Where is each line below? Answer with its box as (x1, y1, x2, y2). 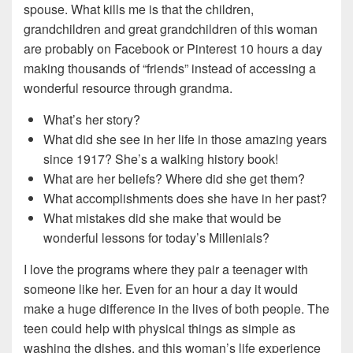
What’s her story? (43, 110, 140, 128)
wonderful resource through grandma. (24, 78, 232, 97)
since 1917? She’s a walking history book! (43, 149, 278, 168)
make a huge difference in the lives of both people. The (24, 299, 329, 318)
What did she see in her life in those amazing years (43, 129, 327, 148)
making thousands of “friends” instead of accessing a (24, 58, 316, 77)
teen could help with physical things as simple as (24, 318, 295, 337)
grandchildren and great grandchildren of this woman (24, 19, 318, 38)
